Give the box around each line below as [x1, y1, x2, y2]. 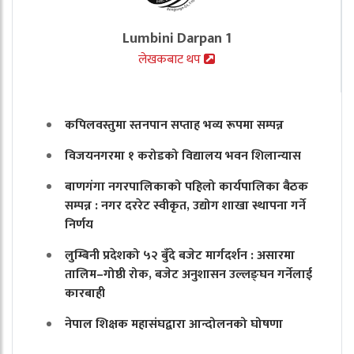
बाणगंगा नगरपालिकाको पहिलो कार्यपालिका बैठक [65, 176, 308, 198]
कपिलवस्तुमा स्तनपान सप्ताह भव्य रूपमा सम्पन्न [65, 115, 284, 137]
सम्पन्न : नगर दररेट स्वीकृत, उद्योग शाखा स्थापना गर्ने [65, 195, 306, 217]
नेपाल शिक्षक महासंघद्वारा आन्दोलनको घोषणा [65, 314, 283, 336]
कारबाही [65, 283, 105, 305]
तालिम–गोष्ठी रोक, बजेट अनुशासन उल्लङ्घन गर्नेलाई [65, 264, 312, 286]
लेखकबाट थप [138, 49, 204, 71]
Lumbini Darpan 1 [122, 27, 232, 51]
